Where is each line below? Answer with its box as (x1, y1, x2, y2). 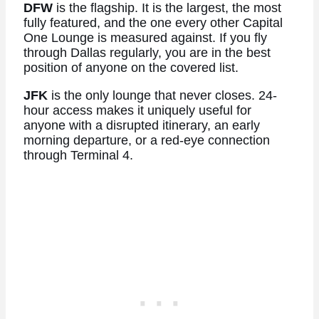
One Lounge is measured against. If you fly (23, 31, 267, 46)
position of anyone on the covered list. (23, 61, 239, 75)
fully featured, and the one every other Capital (23, 16, 283, 31)
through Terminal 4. (23, 147, 133, 162)
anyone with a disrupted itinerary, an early (23, 117, 260, 132)
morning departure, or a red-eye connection (23, 132, 270, 147)
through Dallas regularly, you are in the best (23, 46, 271, 61)
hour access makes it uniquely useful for (23, 103, 251, 117)
